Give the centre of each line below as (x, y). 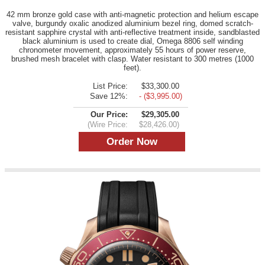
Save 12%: (109, 96)
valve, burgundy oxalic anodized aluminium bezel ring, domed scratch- (132, 23)
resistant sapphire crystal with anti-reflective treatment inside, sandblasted (132, 32)
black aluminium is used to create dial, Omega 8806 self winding (132, 41)
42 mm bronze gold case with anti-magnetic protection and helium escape (132, 14)
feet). (132, 67)
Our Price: (109, 114)
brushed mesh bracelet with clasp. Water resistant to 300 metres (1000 (132, 59)
